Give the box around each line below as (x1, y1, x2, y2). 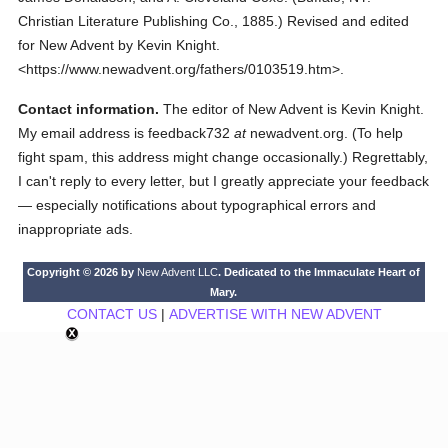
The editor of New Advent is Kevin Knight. (159, 101, 425, 117)
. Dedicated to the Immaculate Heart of (218, 266, 421, 278)
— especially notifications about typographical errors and (18, 197, 377, 213)
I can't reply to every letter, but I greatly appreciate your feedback (18, 173, 430, 189)
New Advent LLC (137, 266, 219, 278)
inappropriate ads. (18, 221, 134, 237)
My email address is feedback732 (18, 125, 235, 141)
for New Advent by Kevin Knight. (18, 37, 221, 53)
